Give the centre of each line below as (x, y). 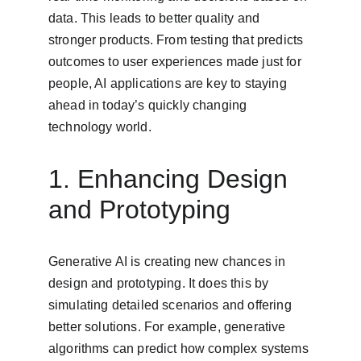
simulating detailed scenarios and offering (172, 305)
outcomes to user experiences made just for (176, 62)
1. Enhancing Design (172, 179)
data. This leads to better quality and (156, 18)
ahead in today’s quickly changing (149, 105)
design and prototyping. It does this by (160, 283)
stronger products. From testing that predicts (178, 40)
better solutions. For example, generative (169, 327)
